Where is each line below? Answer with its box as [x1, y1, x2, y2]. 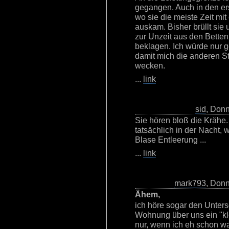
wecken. [135, 61, 165, 70]
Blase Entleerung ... [135, 135, 206, 144]
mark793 [174, 178, 206, 188]
